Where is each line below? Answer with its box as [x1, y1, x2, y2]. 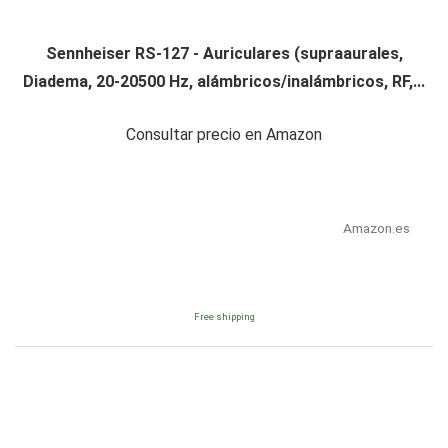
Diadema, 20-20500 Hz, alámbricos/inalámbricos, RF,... [23, 72, 425, 92]
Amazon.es [342, 220, 410, 237]
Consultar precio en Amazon [126, 125, 322, 145]
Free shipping [193, 311, 255, 323]
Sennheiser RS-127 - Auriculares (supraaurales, [45, 44, 403, 64]
